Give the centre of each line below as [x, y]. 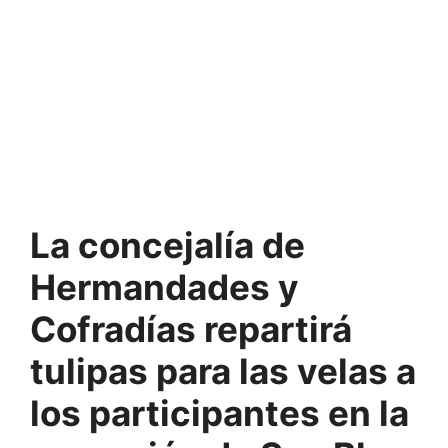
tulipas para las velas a [223, 370]
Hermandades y [164, 286]
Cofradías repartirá [191, 328]
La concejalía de [167, 244]
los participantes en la [219, 412]
